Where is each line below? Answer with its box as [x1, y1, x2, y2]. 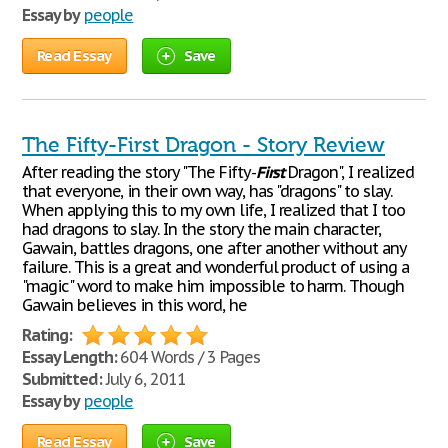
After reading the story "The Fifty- [22, 162, 256, 182]
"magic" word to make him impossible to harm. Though [22, 276, 404, 296]
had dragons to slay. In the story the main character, [22, 219, 381, 239]
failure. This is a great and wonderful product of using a [22, 257, 409, 277]
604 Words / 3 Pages [116, 347, 260, 367]
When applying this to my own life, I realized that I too [22, 200, 405, 220]
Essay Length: [22, 347, 117, 367]
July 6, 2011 [101, 369, 187, 389]
